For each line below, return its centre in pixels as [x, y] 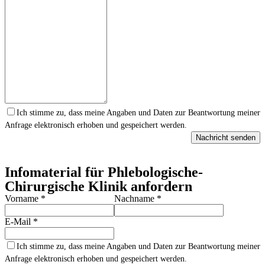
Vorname [23, 198]
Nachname [135, 198]
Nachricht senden [226, 138]
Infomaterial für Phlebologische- [104, 172]
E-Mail [19, 222]
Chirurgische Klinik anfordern [98, 186]
